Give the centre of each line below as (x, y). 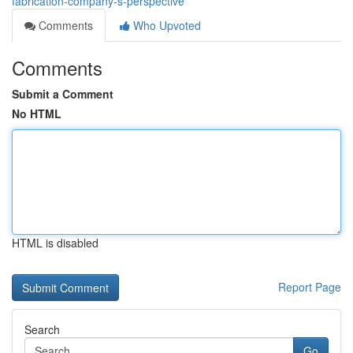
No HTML (37, 113)
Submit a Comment (63, 94)
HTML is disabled (55, 243)
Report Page (310, 287)
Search (42, 329)
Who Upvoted (165, 25)
